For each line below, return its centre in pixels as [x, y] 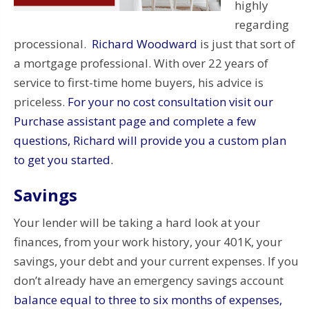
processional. [53, 43]
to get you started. [63, 159]
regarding [262, 24]
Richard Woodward [144, 43]
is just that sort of [246, 43]
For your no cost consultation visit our [170, 101]
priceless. [41, 101]
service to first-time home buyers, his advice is [139, 82]
